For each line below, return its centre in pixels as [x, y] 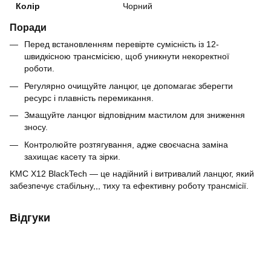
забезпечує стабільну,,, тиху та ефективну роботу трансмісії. [129, 185]
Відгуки [30, 217]
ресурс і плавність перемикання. [89, 98]
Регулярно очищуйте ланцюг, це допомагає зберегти [129, 86]
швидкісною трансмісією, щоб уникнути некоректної [127, 57]
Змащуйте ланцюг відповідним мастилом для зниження [135, 115]
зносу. [36, 127]
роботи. [39, 69]
